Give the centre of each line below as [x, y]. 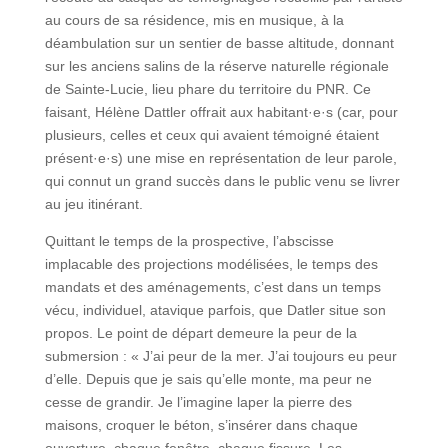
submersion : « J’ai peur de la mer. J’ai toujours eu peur [220, 356]
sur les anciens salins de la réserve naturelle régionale [216, 66]
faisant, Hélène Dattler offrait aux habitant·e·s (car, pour [221, 112]
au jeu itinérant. [93, 204]
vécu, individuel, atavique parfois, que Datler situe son [215, 310]
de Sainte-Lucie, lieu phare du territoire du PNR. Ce [207, 89]
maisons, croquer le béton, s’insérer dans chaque [201, 425]
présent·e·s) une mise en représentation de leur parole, [220, 158]
